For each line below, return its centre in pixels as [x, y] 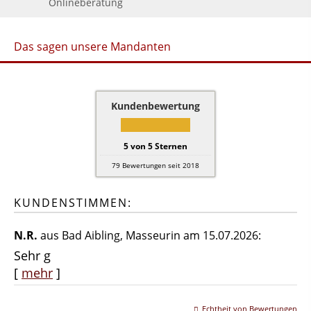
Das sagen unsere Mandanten [92, 46]
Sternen [170, 146]
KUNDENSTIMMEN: [73, 202]
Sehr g [32, 255]
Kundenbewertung [155, 106]
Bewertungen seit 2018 [160, 165]
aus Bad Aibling [79, 235]
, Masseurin [150, 235]
